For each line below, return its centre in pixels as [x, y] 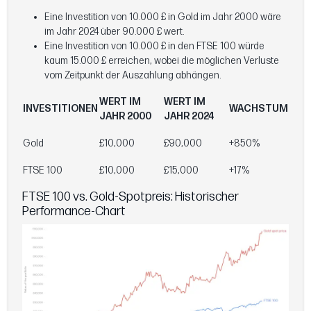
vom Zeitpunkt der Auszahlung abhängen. [133, 75]
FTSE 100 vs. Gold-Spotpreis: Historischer [131, 196]
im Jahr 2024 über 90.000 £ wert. [114, 31]
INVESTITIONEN [60, 108]
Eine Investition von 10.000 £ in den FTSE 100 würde [154, 46]
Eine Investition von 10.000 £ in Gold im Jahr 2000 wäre [163, 17]
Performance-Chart [74, 211]
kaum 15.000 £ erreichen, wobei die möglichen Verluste [162, 60]
